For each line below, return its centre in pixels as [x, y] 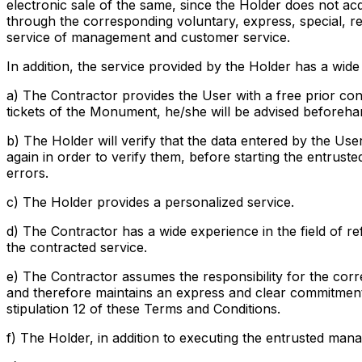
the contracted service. [77, 248]
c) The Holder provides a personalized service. [150, 202]
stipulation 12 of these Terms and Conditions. [143, 309]
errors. [27, 173]
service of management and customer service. [148, 38]
